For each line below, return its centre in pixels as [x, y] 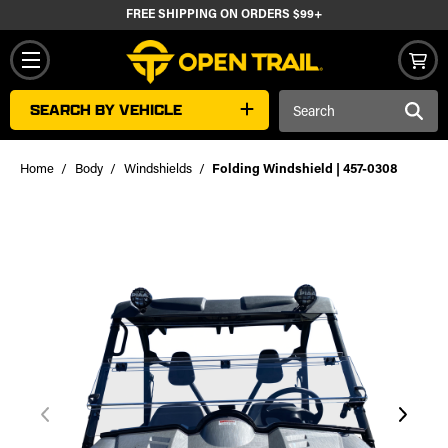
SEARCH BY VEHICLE [106, 109]
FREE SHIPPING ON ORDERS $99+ [224, 15]
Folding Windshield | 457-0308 [305, 169]
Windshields [157, 169]
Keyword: [308, 121]
